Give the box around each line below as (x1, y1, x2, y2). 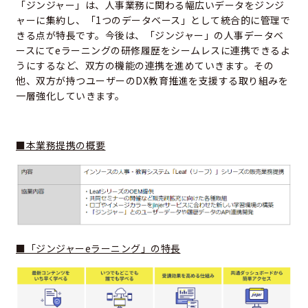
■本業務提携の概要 (16, 137, 106, 152)
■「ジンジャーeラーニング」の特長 (16, 241, 181, 255)
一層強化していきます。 (16, 88, 125, 102)
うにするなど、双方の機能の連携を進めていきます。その (16, 58, 274, 72)
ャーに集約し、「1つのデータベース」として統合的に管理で (16, 12, 290, 27)
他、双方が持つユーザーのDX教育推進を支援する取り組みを (16, 73, 288, 87)
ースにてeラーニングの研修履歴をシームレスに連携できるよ (16, 43, 290, 57)
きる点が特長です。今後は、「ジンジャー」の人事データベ (16, 27, 284, 42)
